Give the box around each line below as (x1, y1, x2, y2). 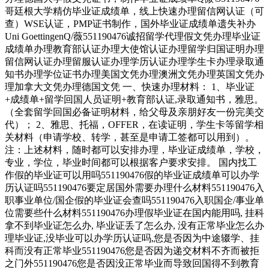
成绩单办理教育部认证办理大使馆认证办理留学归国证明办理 (5, 44, 264, 55)
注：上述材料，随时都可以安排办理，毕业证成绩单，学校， (5, 145, 264, 156)
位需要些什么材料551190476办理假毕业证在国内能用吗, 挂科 (5, 208, 264, 219)
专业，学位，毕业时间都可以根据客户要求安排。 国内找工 (5, 157, 257, 168)
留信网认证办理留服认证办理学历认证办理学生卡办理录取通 (5, 56, 264, 67)
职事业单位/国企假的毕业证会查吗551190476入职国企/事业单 (5, 195, 264, 206)
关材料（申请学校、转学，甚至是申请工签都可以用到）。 (5, 132, 255, 143)
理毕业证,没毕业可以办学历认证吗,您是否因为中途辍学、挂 (5, 233, 259, 244)
